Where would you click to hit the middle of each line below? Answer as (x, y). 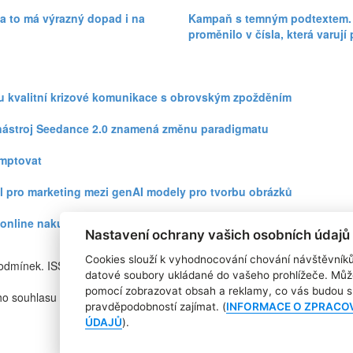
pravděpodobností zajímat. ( (156, 307)
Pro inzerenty (281, 312)
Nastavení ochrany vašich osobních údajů (217, 234)
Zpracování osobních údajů (281, 297)
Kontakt (281, 328)
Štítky (281, 281)
